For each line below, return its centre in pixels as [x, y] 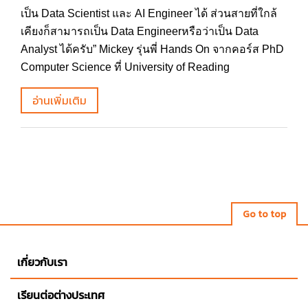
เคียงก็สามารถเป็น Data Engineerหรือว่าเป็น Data [140, 31]
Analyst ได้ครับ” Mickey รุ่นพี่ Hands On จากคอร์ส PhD [152, 49]
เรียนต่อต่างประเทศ [61, 295]
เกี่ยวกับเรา [42, 262]
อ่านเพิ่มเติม [59, 100]
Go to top [264, 214]
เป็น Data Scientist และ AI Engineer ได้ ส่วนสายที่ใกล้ [149, 13]
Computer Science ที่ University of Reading [125, 67]
